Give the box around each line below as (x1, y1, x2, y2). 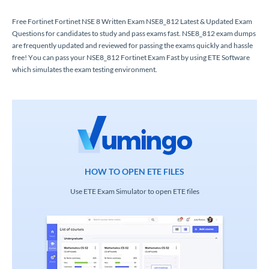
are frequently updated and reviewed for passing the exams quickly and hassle (12, 40, 253, 50)
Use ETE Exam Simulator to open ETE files (70, 186, 199, 196)
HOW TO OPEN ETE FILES (85, 166, 184, 177)
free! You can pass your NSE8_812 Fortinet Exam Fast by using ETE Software (12, 52, 250, 62)
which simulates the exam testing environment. (12, 64, 157, 74)
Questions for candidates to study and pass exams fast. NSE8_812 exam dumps (12, 28, 256, 38)
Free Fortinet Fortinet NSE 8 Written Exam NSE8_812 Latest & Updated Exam (12, 16, 252, 26)
